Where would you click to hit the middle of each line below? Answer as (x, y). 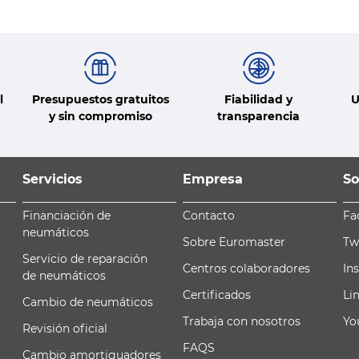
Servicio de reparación (85, 258)
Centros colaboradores (246, 268)
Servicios (52, 179)
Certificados (217, 294)
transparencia (259, 116)
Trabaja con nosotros (242, 321)
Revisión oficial (65, 328)
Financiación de (67, 215)
